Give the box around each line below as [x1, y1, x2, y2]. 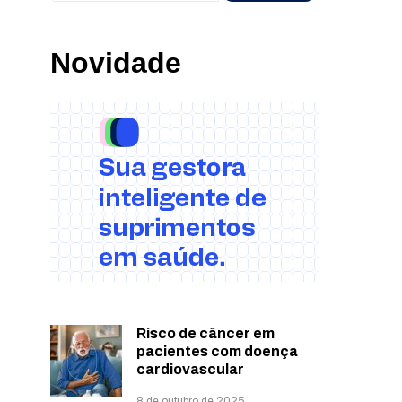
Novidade [50, 47, 181, 79]
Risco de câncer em [136, 326, 275, 341]
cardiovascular [136, 362, 244, 377]
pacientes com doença [136, 344, 298, 359]
